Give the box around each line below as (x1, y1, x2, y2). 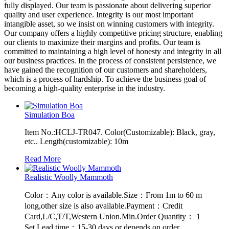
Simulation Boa (25, 110, 75, 119)
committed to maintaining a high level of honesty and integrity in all (4, 47, 221, 56)
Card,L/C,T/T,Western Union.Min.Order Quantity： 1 (25, 212, 200, 221)
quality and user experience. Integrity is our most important (4, 10, 193, 19)
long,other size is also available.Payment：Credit (25, 201, 182, 210)
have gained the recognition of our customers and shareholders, (4, 65, 207, 74)
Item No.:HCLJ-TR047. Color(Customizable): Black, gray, (25, 127, 215, 136)
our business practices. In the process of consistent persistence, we (4, 56, 216, 65)
